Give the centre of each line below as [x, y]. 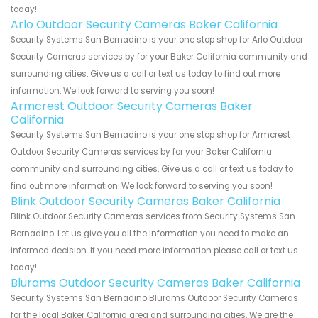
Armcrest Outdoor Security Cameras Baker [132, 106]
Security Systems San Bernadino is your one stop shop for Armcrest [150, 135]
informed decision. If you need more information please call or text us [154, 251]
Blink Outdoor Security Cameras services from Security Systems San [153, 217]
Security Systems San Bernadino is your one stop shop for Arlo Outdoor [157, 40]
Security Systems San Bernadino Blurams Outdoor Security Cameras [154, 298]
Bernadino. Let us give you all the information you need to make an [150, 234]
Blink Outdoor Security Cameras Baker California [146, 202]
